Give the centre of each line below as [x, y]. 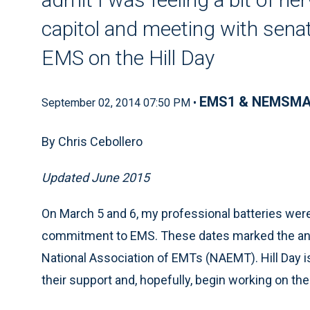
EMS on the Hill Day [128, 58]
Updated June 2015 [95, 177]
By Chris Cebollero [92, 142]
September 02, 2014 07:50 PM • [120, 103]
